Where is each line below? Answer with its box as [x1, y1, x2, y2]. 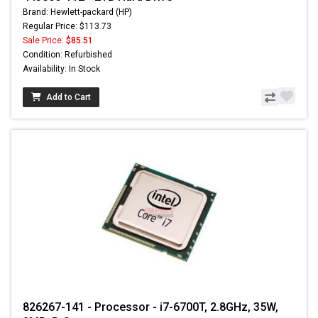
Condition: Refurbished [23, 50, 112, 60]
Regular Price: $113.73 [23, 21, 111, 32]
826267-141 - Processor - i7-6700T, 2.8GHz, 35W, [23, 300, 278, 314]
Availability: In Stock [23, 64, 100, 75]
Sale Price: [23, 35, 66, 46]
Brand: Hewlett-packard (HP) [23, 7, 132, 18]
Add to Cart [46, 92, 91, 103]
